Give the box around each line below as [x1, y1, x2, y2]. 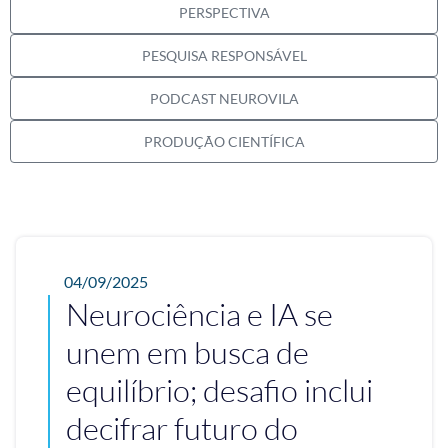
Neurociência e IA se [66, 295, 333, 334]
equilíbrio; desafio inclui [66, 371, 373, 410]
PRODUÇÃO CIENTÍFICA [143, 133, 305, 151]
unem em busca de [66, 333, 309, 372]
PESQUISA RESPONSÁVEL [141, 47, 307, 65]
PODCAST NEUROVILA [149, 90, 299, 108]
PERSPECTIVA [178, 4, 270, 22]
